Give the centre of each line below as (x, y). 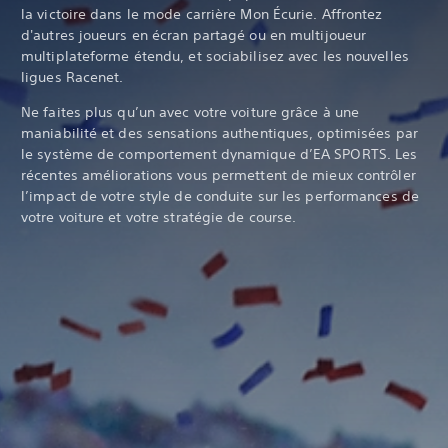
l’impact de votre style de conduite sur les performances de (220, 195)
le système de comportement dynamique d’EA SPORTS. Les (219, 153)
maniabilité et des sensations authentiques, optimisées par (219, 132)
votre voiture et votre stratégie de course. (159, 216)
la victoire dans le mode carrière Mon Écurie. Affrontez (202, 13)
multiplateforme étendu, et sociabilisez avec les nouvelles (215, 55)
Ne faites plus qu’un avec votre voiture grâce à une (190, 111)
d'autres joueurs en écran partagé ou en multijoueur (194, 34)
